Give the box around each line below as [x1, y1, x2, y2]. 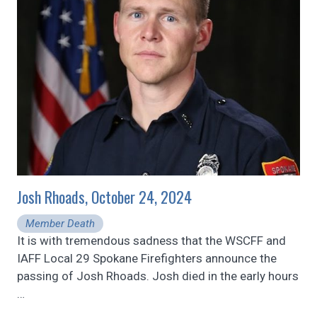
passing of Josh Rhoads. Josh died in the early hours [17, 268, 299, 283]
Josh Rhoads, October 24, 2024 [17, 185, 192, 208]
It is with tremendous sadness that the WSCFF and [17, 233, 286, 248]
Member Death [25, 217, 95, 230]
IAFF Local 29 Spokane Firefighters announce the [17, 250, 277, 265]
